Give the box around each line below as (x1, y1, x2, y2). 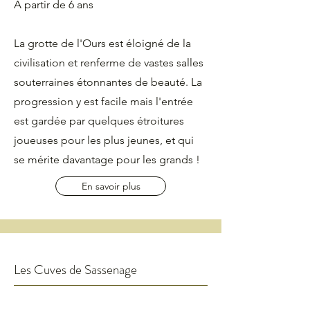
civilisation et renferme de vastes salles (14, 56, 203, 69)
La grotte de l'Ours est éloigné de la (14, 37, 191, 50)
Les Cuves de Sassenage (14, 260, 137, 279)
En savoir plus (81, 180, 140, 192)
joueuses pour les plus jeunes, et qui (14, 134, 194, 147)
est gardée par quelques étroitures (14, 114, 184, 127)
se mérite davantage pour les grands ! (14, 153, 200, 166)
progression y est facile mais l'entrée (14, 95, 193, 108)
